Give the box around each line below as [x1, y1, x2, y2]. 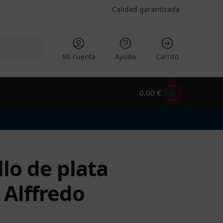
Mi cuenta [62, 52, 96, 61]
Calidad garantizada [112, 4, 180, 14]
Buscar [20, 36, 41, 44]
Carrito [155, 52, 179, 61]
